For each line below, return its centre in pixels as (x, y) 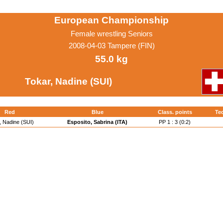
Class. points (175, 112)
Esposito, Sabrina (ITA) (97, 122)
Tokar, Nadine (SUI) (68, 81)
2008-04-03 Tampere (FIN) (111, 46)
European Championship (111, 20)
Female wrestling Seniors (111, 34)
